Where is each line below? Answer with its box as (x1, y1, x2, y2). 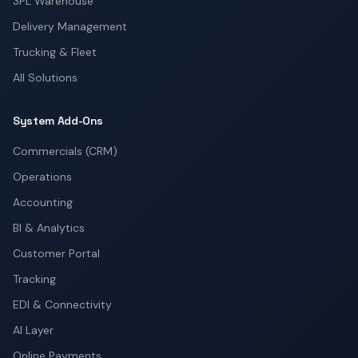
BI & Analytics (13, 221, 85, 235)
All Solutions (13, 70, 78, 85)
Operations (13, 169, 72, 184)
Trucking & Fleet (13, 45, 97, 59)
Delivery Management (13, 19, 127, 34)
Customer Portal (13, 246, 100, 261)
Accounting (13, 195, 73, 209)
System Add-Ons (13, 113, 104, 128)
